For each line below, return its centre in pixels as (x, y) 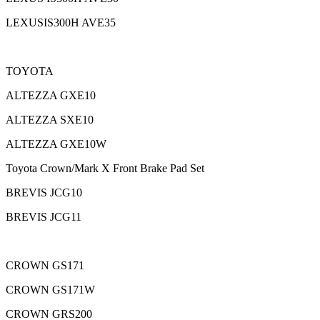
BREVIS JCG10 (44, 193)
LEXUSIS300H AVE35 (61, 23)
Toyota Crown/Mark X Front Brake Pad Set (105, 169)
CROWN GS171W (50, 290)
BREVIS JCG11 (44, 217)
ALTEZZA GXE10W (56, 144)
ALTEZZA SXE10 (50, 120)
